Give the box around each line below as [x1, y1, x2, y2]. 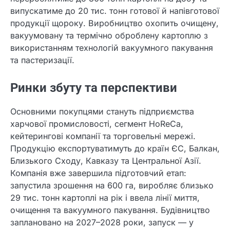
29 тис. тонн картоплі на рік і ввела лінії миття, [10, 192, 200, 203]
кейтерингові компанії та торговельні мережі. [10, 130, 196, 141]
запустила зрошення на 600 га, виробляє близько [10, 180, 214, 190]
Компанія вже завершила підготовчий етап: [10, 167, 186, 178]
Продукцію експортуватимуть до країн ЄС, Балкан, [10, 143, 220, 154]
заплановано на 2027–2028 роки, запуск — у [10, 217, 194, 227]
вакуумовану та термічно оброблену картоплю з [10, 30, 208, 41]
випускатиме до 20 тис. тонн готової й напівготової [10, 5, 219, 16]
